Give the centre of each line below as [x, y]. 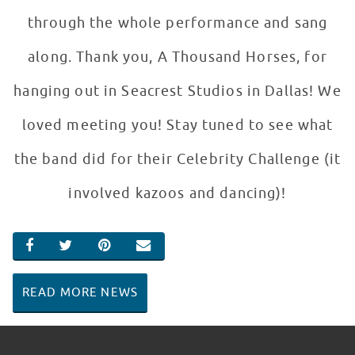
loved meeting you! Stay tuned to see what [177, 126]
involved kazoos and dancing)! [177, 194]
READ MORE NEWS [80, 293]
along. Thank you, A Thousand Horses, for [177, 57]
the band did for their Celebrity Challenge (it [177, 160]
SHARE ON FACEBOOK [107, 255]
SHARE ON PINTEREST [179, 255]
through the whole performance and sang [177, 23]
